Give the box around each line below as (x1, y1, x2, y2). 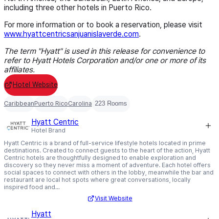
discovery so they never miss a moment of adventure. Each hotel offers (4, 161, 211, 169)
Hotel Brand (31, 127, 66, 134)
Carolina (68, 100, 92, 108)
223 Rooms (95, 100, 127, 108)
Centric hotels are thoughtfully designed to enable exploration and (4, 153, 196, 161)
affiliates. (4, 65, 35, 74)
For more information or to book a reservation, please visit (4, 20, 202, 29)
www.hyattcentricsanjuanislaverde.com (4, 29, 139, 39)
